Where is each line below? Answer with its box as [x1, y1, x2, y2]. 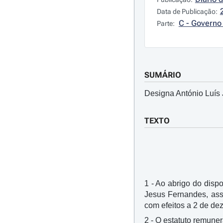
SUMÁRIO [144, 70, 181, 80]
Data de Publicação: [156, 7, 218, 15]
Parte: [156, 19, 176, 27]
